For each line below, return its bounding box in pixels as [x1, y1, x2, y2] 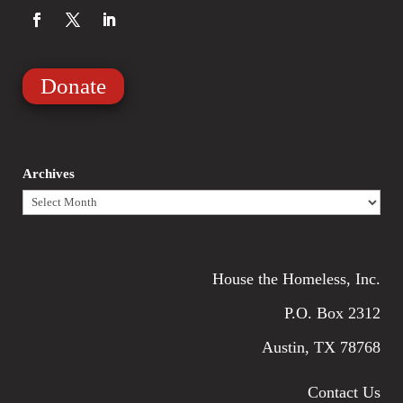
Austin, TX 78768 [262, 338, 381, 357]
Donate [40, 74, 106, 98]
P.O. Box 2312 [284, 304, 381, 323]
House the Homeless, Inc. [212, 270, 381, 289]
